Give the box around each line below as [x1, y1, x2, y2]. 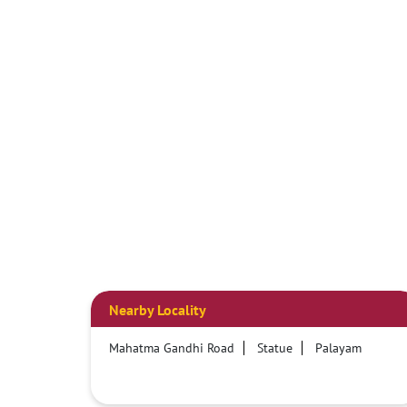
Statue [256, 339, 293, 356]
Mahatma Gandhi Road [108, 339, 234, 356]
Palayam [314, 339, 362, 356]
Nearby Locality [108, 300, 206, 319]
